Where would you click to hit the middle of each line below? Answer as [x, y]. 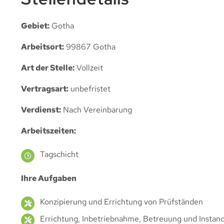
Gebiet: [35, 25]
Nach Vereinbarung [96, 109]
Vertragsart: [45, 88]
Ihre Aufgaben [49, 178]
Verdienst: [41, 109]
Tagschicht [59, 154]
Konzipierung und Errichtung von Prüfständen [122, 202]
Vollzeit [89, 67]
